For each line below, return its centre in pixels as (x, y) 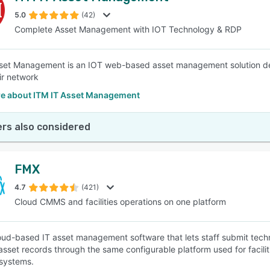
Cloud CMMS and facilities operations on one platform (120, 202)
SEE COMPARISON (132, 60)
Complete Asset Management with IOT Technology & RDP (128, 29)
